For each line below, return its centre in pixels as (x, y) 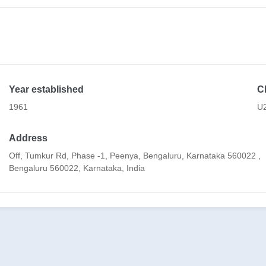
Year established (47, 89)
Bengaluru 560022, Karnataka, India (77, 168)
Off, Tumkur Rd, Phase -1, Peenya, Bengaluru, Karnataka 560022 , (135, 155)
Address (28, 138)
